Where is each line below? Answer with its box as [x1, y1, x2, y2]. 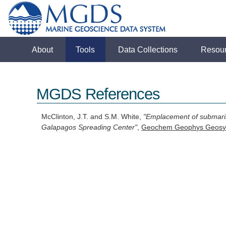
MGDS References [36, 85, 160, 103]
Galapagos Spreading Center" [41, 124, 138, 131]
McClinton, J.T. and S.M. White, [41, 113, 144, 121]
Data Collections [118, 45, 178, 54]
